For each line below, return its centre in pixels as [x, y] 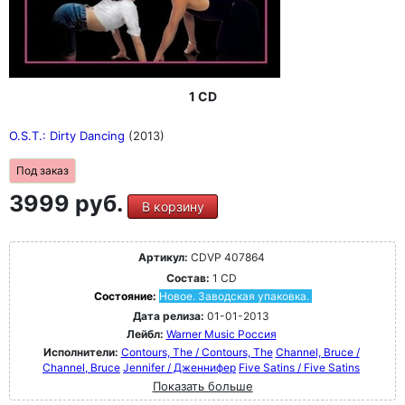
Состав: [188, 278]
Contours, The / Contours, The [197, 352]
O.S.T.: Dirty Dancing [69, 136]
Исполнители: [82, 352]
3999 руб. [68, 203]
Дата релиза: [169, 316]
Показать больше [202, 386]
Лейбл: [145, 334]
